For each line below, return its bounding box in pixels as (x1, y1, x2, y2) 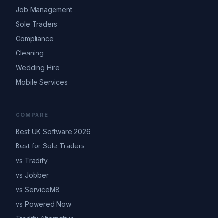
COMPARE (16, 111, 48, 118)
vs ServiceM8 (16, 185, 60, 194)
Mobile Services (16, 77, 68, 86)
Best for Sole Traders (16, 142, 85, 150)
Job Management (16, 5, 72, 14)
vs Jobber (16, 171, 49, 180)
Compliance (16, 34, 54, 43)
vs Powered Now (16, 200, 71, 208)
